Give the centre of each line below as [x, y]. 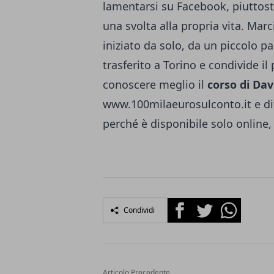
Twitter [208, 205]
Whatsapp [239, 205]
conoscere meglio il [155, 84]
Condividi [139, 210]
